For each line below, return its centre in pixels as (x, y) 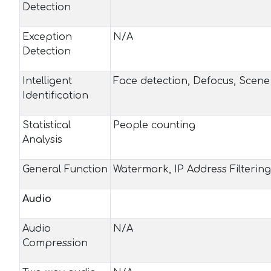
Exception (47, 37)
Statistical (47, 125)
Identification (55, 96)
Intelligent (47, 81)
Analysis (42, 140)
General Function (65, 169)
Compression (55, 243)
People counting (154, 125)
